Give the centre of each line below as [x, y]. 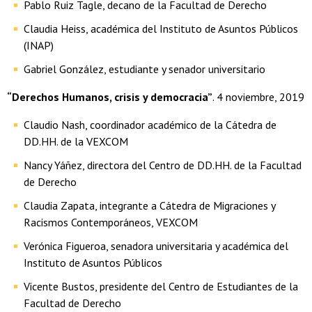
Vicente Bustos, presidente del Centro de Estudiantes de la [161, 287]
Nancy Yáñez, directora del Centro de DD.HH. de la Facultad [163, 165]
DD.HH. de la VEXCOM [76, 142]
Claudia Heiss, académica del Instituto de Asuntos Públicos [161, 29]
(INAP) [40, 46]
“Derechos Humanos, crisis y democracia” [110, 97]
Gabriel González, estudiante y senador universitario [146, 69]
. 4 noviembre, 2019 [258, 97]
